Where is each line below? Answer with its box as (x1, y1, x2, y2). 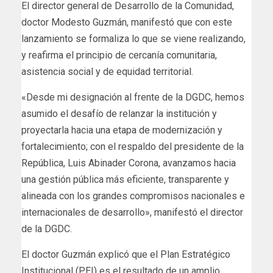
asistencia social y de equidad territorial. (21, 65, 193, 77)
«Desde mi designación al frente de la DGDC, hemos (21, 91, 244, 103)
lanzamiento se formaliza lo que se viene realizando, (21, 32, 246, 44)
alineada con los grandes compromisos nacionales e (21, 190, 245, 202)
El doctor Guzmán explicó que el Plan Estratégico (21, 248, 230, 260)
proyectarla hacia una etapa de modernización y (21, 124, 222, 136)
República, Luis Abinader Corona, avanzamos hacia (21, 157, 236, 169)
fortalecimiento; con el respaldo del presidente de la (21, 140, 244, 152)
